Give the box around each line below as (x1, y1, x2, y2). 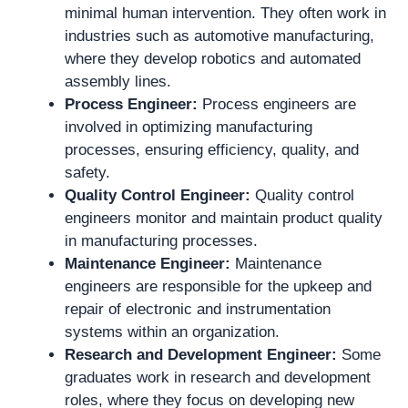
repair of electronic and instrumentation (65, 300, 331, 318)
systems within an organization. (65, 322, 280, 341)
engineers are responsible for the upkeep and (65, 277, 372, 295)
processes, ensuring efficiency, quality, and (65, 140, 359, 158)
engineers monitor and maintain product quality (65, 209, 382, 227)
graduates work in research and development (65, 368, 371, 386)
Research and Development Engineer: (65, 345, 337, 363)
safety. (65, 163, 110, 181)
